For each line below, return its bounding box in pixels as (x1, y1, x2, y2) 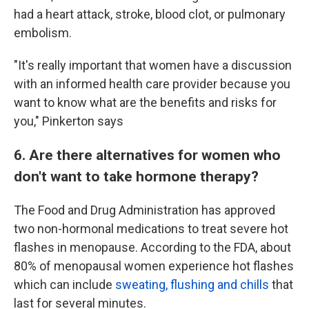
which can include (14, 277, 115, 292)
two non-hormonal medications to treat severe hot (14, 221, 288, 236)
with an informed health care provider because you (14, 77, 290, 91)
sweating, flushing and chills (115, 277, 269, 292)
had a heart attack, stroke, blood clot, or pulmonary (14, 7, 286, 21)
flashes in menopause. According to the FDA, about (14, 240, 291, 255)
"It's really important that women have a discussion (14, 58, 292, 72)
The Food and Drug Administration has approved (14, 203, 275, 217)
